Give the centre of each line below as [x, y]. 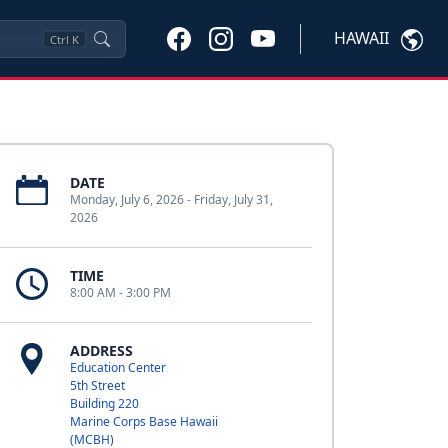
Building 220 [104, 403]
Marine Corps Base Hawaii [143, 421]
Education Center [117, 367]
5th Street [97, 385]
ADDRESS [101, 350]
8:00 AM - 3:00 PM [120, 292]
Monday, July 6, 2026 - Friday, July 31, [171, 199]
